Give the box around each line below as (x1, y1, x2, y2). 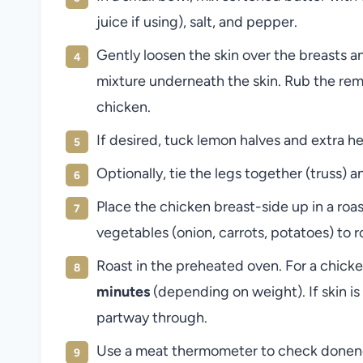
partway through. (96, 308, 207, 327)
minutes (96, 282, 150, 301)
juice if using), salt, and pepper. (96, 12, 297, 31)
